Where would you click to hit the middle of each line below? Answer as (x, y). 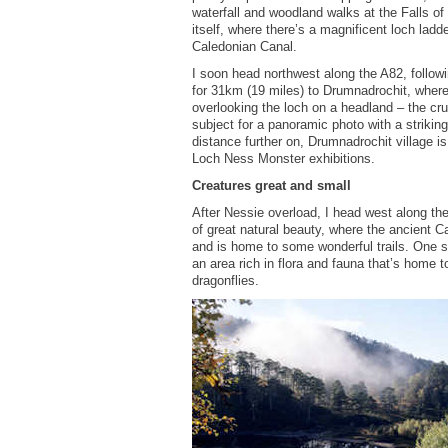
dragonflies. (225, 281)
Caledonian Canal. (244, 47)
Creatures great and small (271, 186)
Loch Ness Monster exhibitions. (283, 159)
